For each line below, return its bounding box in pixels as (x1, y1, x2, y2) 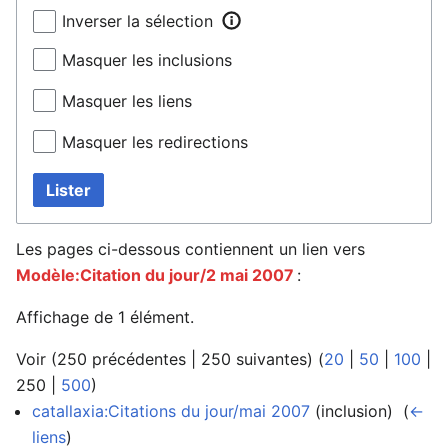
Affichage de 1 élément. (16, 306, 194, 327)
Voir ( (16, 348, 57, 369)
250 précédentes (57, 348, 186, 369)
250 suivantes (201, 348, 307, 369)
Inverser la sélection (62, 11, 213, 32)
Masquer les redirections (62, 132, 248, 153)
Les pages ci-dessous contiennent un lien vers (16, 238, 365, 259)
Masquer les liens (62, 91, 192, 112)
